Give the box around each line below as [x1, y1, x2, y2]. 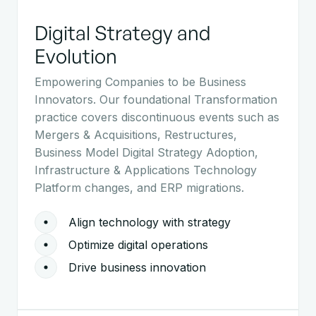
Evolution [35, 44, 117, 69]
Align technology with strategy [68, 214, 231, 229]
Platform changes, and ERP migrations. [35, 181, 244, 195]
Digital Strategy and [35, 20, 211, 46]
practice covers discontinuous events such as [35, 110, 279, 125]
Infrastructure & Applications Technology [35, 163, 257, 178]
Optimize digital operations [68, 237, 208, 252]
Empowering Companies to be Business [35, 75, 246, 90]
